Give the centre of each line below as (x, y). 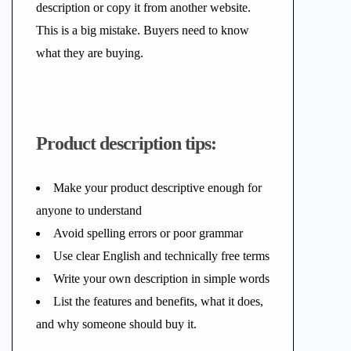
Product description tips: (126, 143)
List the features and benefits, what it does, (158, 301)
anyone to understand (89, 210)
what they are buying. (90, 53)
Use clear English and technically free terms (161, 256)
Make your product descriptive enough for (157, 188)
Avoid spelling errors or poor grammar (148, 233)
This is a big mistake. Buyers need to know (143, 30)
